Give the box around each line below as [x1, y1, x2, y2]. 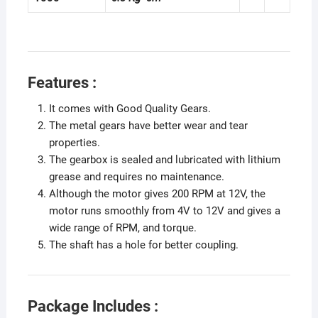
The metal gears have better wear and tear [48, 119, 248, 132]
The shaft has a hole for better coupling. [48, 238, 238, 251]
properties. [48, 136, 100, 149]
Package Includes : [27, 297, 158, 315]
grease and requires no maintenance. [48, 170, 224, 183]
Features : [27, 73, 97, 92]
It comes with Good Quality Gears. [48, 102, 211, 115]
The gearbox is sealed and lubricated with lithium [48, 153, 280, 166]
